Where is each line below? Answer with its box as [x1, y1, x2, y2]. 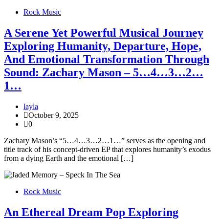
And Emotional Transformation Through [4, 53, 209, 66]
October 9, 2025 [28, 111, 79, 120]
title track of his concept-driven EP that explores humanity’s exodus [4, 145, 211, 154]
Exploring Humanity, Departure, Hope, [4, 40, 201, 53]
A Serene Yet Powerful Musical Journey [4, 26, 203, 40]
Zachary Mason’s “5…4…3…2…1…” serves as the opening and [4, 136, 205, 145]
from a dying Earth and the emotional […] [4, 154, 133, 163]
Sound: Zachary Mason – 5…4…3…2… [4, 66, 203, 79]
